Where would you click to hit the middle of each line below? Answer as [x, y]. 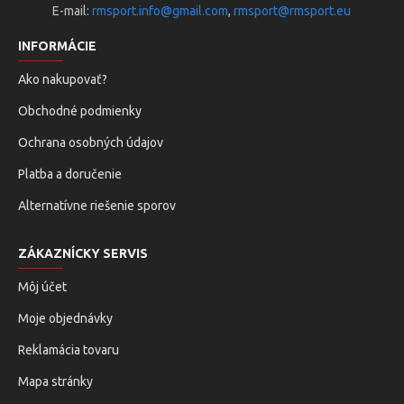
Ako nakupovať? [63, 79]
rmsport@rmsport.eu [293, 11]
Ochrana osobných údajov [91, 142]
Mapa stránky [55, 381]
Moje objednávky [65, 318]
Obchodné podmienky [80, 111]
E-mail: [73, 11]
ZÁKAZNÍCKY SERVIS [83, 253]
